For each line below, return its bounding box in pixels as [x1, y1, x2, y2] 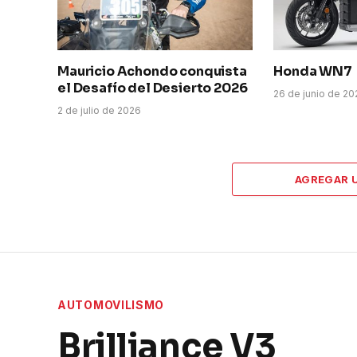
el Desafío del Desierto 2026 [57, 79, 248, 96]
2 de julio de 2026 [57, 104, 141, 116]
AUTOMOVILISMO [57, 297, 165, 312]
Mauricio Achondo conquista [57, 62, 247, 80]
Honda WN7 [273, 62, 352, 80]
